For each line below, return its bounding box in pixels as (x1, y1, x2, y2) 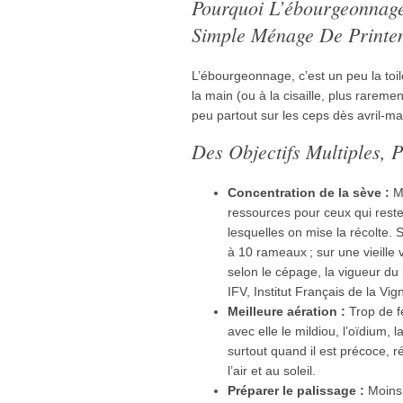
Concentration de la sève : (228, 184, 390, 200)
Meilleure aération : (228, 303, 345, 318)
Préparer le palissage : (228, 382, 364, 398)
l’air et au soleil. (228, 363, 316, 378)
